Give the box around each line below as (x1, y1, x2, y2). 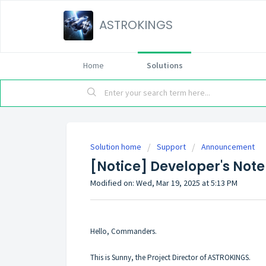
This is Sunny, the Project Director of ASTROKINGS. (90, 252, 251, 262)
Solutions (146, 60, 183, 71)
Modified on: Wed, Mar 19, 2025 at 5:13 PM (90, 178, 237, 188)
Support (157, 141, 186, 152)
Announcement (201, 141, 255, 152)
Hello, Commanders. (90, 226, 159, 236)
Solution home (90, 141, 143, 152)
